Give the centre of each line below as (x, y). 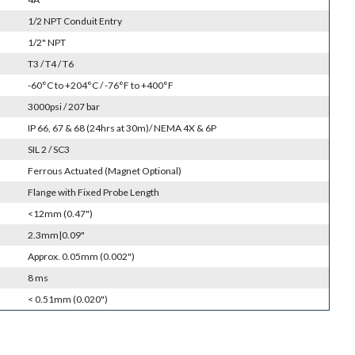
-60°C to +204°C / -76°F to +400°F (100, 86)
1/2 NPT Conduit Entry (74, 21)
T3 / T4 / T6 (50, 64)
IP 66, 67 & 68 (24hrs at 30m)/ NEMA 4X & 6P (122, 128)
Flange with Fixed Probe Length (93, 193)
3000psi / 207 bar (63, 107)
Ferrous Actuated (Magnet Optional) (104, 171)
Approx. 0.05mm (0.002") (81, 257)
